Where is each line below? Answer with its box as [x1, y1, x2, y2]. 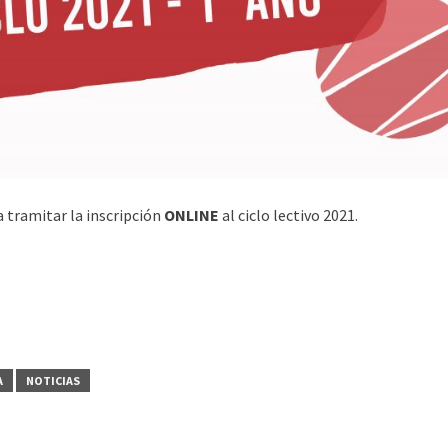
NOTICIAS [26, 372, 80, 388]
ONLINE [164, 204, 219, 225]
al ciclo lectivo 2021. [219, 204, 358, 225]
